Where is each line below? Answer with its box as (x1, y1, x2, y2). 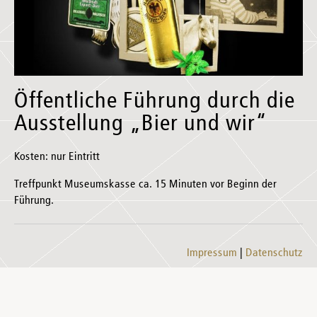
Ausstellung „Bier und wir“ (14, 113, 267, 136)
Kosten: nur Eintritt (14, 151, 100, 163)
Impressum (187, 248, 237, 260)
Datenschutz (246, 248, 303, 260)
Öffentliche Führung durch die (14, 90, 295, 113)
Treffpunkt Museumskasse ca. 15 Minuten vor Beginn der (14, 179, 277, 191)
